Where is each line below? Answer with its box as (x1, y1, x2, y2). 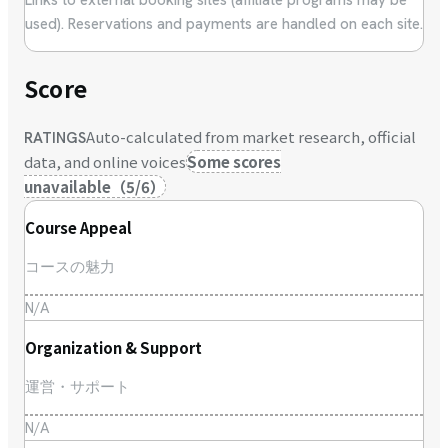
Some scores (187, 151, 281, 173)
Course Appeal (25, 217, 132, 239)
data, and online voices (24, 151, 186, 173)
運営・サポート (25, 377, 130, 398)
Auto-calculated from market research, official (86, 126, 416, 148)
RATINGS (24, 128, 86, 149)
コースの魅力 (25, 257, 115, 278)
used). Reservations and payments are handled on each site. (25, 13, 423, 34)
